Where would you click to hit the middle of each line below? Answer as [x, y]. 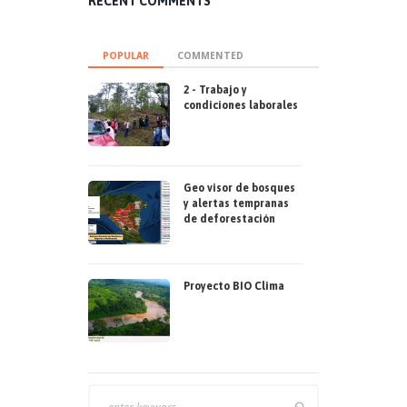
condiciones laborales [241, 106]
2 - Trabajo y [215, 90]
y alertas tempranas [236, 204]
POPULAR [126, 56]
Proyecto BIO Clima [234, 287]
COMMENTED [211, 56]
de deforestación [229, 219]
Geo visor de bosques [239, 189]
